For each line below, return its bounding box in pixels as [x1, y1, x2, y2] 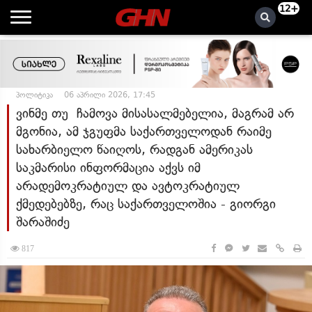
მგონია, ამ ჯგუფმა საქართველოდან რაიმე [16, 123, 272, 139]
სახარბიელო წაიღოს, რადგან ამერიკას [16, 141, 253, 157]
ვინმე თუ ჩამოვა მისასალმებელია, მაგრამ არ [16, 105, 294, 121]
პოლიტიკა [16, 90, 53, 100]
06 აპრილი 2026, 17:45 [64, 90, 155, 100]
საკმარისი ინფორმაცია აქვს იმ [16, 159, 201, 175]
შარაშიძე [16, 214, 70, 230]
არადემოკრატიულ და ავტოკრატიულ [16, 178, 240, 194]
